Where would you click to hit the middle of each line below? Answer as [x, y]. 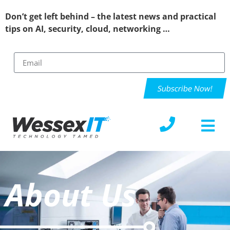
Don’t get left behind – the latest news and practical [111, 16]
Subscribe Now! [185, 88]
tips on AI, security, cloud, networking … [88, 29]
